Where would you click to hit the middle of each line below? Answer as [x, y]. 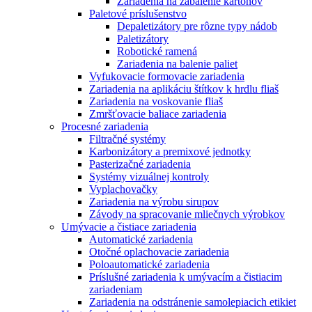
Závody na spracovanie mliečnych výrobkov [187, 214]
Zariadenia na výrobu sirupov [154, 201]
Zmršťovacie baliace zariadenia [158, 114]
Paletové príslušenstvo [138, 13]
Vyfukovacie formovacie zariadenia [167, 76]
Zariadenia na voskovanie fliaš [156, 101]
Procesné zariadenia [105, 126]
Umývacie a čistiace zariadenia [129, 226]
